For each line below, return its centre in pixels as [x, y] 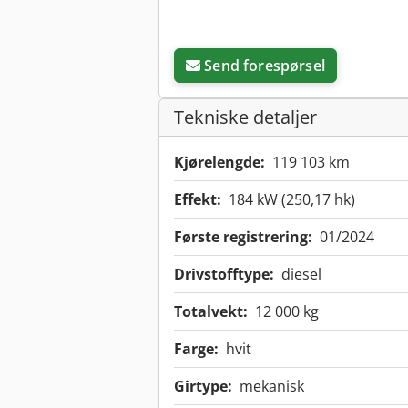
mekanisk [272, 387]
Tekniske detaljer [245, 117]
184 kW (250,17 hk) [292, 200]
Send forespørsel [265, 66]
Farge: [196, 349]
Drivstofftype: [224, 275]
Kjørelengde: [219, 163]
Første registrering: [243, 237]
